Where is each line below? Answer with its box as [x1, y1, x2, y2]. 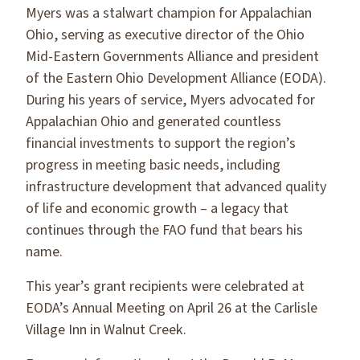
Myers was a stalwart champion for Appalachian [26, 3, 312, 23]
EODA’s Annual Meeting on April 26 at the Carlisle [26, 298, 317, 318]
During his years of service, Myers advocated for [26, 90, 315, 110]
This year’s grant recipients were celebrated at [26, 276, 305, 297]
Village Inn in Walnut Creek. [26, 320, 186, 340]
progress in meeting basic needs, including [26, 155, 280, 175]
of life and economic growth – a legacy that [26, 198, 288, 219]
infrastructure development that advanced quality [26, 177, 326, 197]
